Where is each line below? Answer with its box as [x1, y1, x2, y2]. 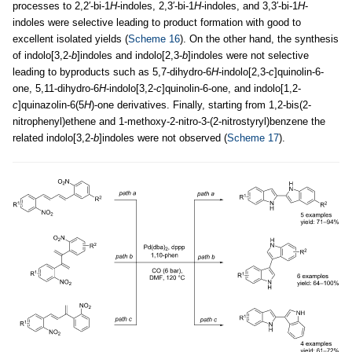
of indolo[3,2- [13, 49, 71, 62]
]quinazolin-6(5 [18, 99, 84, 112]
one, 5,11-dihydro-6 [13, 82, 99, 95]
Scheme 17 [227, 132, 279, 145]
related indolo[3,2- [13, 132, 93, 145]
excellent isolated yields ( [13, 33, 128, 46]
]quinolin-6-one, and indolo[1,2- [162, 82, 301, 95]
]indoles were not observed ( [99, 132, 227, 145]
